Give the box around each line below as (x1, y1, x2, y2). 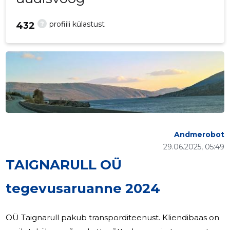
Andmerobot (174, 130, 224, 140)
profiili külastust (49, 20, 105, 29)
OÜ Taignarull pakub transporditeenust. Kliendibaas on (6, 213, 220, 223)
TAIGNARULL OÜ (6, 157, 122, 174)
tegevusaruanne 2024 (6, 180, 161, 197)
